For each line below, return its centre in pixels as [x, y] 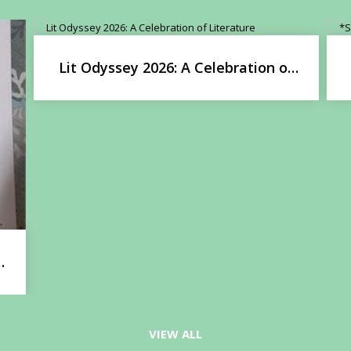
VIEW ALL [175, 333]
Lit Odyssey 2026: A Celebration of [176, 67]
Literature [176, 85]
